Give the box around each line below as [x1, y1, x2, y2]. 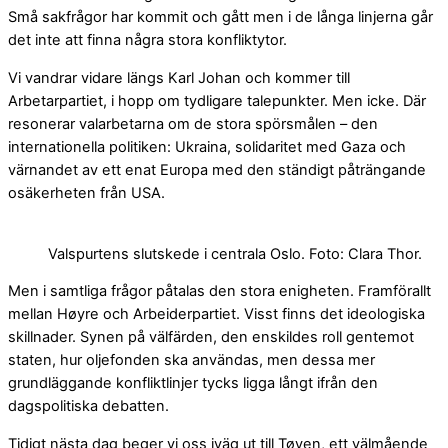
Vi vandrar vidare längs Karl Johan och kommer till [8, 69, 350, 88]
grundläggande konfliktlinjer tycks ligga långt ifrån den [8, 374, 378, 393]
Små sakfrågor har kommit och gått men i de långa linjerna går [8, 8, 433, 27]
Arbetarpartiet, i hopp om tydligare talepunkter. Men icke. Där [8, 92, 426, 111]
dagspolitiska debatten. [8, 397, 173, 416]
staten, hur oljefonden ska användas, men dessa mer [8, 351, 375, 370]
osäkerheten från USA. [8, 184, 169, 203]
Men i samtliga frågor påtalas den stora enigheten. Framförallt [8, 282, 431, 301]
